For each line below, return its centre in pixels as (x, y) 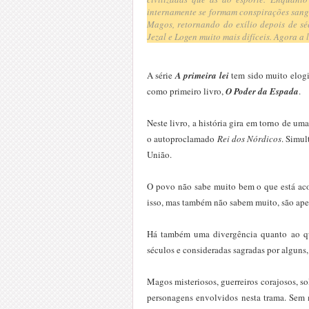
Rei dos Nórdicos (249, 138)
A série (161, 75)
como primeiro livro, (185, 91)
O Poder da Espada (261, 91)
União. (159, 154)
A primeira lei (202, 75)
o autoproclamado (182, 138)
